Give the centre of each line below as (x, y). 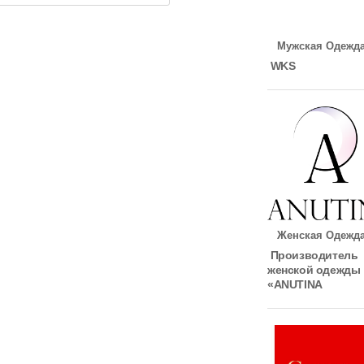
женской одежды (314, 269)
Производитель (313, 255)
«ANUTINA (295, 284)
